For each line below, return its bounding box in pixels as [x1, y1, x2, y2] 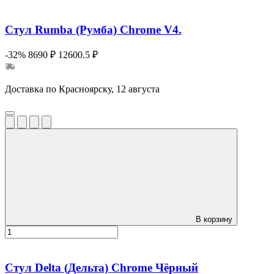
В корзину [196, 215, 232, 224]
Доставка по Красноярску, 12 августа [5, 84, 160, 95]
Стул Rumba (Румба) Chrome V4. [5, 23, 182, 36]
